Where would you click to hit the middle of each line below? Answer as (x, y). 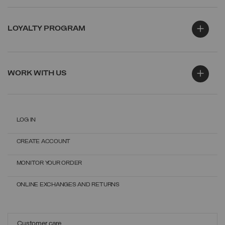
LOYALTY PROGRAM (46, 28)
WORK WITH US (37, 73)
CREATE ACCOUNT (43, 142)
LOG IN (26, 120)
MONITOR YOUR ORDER (49, 163)
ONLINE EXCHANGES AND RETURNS (68, 185)
